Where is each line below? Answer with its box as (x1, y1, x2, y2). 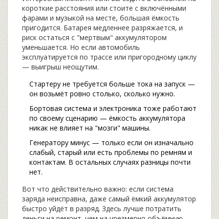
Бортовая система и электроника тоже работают (29, 104, 197, 113)
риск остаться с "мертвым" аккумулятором (22, 33, 167, 43)
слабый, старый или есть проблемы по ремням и (29, 148, 192, 157)
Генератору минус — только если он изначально (29, 138, 194, 148)
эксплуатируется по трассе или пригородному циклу (22, 52, 197, 62)
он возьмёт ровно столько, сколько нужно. (29, 89, 175, 99)
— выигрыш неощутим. (22, 62, 99, 72)
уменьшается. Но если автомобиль (22, 43, 140, 52)
